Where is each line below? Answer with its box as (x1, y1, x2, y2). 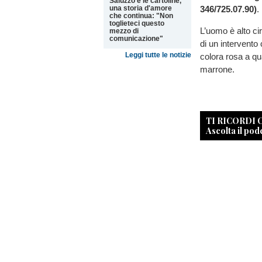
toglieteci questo (109, 19, 164, 27)
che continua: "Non (109, 12, 173, 20)
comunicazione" (109, 35, 163, 43)
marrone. (200, 64, 237, 74)
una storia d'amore (109, 4, 172, 12)
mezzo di (109, 27, 139, 35)
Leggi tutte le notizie (125, 51, 191, 59)
